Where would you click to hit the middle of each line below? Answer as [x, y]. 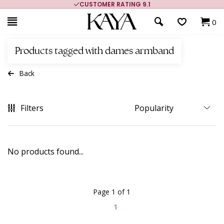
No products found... [45, 151]
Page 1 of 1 [112, 192]
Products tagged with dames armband [94, 51]
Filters [32, 108]
